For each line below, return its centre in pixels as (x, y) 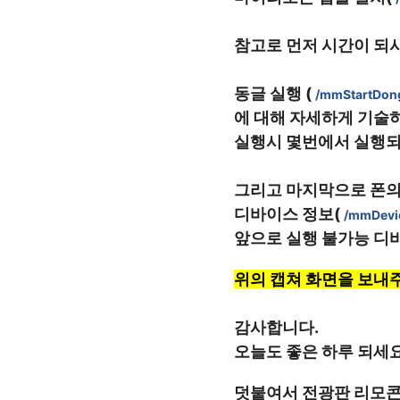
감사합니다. (276, 327)
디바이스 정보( (289, 214)
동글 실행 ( (275, 93)
